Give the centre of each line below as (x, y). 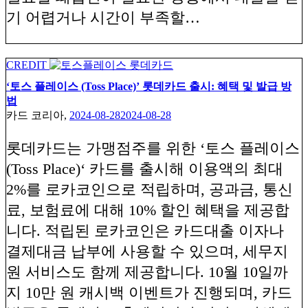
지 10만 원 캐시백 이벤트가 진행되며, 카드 (149, 292)
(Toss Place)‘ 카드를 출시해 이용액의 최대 (145, 168)
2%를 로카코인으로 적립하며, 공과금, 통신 (150, 189)
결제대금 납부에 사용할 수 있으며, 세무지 (147, 251)
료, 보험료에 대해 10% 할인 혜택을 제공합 (148, 210)
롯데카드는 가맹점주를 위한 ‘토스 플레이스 (153, 148)
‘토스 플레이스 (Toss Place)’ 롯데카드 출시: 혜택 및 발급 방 (149, 86)
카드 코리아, (38, 115)
